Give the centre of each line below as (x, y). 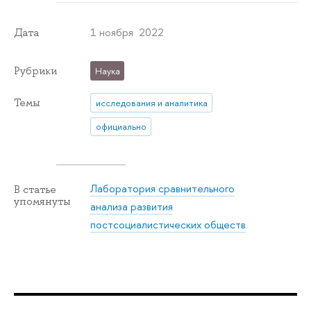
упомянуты (42, 201)
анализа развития (132, 207)
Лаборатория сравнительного (163, 189)
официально (121, 127)
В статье (35, 189)
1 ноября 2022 (127, 32)
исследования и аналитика (151, 103)
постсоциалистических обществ (168, 225)
